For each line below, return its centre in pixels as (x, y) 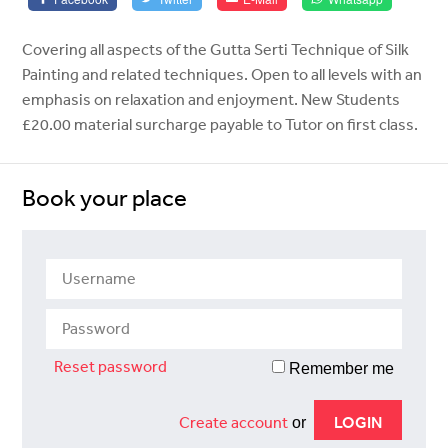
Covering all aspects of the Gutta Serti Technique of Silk (216, 49)
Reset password (111, 366)
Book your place (105, 197)
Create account (233, 422)
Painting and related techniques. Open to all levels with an (222, 74)
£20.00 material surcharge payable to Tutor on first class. (220, 124)
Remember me (339, 369)
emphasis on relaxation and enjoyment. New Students (211, 99)
